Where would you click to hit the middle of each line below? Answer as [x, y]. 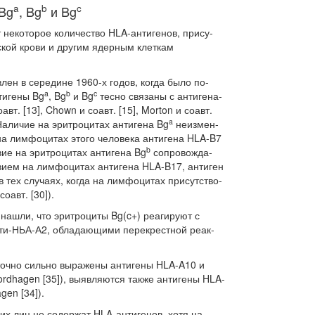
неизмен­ [196, 124]
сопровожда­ [181, 152]
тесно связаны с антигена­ [160, 96]
